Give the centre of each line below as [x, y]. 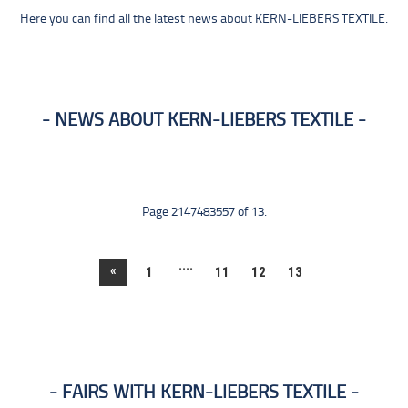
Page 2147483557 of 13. [204, 213]
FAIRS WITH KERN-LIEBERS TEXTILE [204, 393]
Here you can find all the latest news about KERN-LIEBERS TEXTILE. [204, 20]
